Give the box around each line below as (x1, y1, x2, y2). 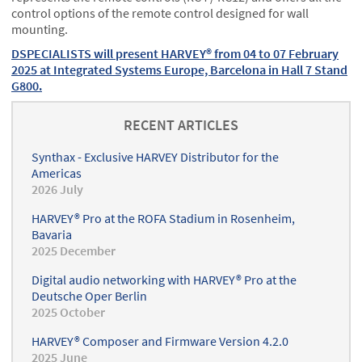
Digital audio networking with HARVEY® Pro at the (32, 271, 297, 288)
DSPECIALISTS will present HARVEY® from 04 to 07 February (11, 44, 339, 61)
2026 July (32, 181, 84, 198)
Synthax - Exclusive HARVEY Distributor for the (32, 149, 280, 166)
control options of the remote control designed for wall (11, 5, 309, 22)
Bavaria (32, 226, 73, 243)
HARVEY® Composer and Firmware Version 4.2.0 (32, 333, 289, 350)
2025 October (32, 304, 106, 321)
